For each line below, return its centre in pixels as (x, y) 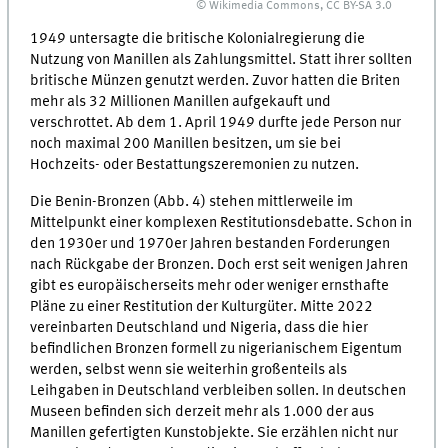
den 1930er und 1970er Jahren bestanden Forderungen (210, 243)
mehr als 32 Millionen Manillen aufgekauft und (181, 102)
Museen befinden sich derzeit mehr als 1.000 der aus (202, 411)
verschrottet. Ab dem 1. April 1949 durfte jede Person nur (216, 123)
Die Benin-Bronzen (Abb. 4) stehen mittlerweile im (192, 201)
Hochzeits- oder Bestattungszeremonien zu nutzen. (195, 165)
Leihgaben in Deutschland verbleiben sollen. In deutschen (218, 390)
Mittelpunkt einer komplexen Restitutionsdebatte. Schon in (221, 222)
